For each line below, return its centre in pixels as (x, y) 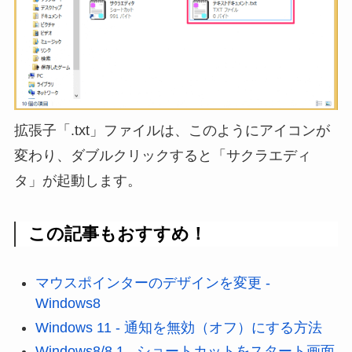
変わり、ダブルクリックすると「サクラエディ (162, 156)
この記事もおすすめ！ (118, 234)
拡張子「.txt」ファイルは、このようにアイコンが (172, 131)
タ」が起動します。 (77, 181)
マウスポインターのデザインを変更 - (152, 283)
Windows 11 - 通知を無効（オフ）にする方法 (178, 327)
